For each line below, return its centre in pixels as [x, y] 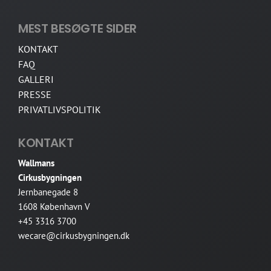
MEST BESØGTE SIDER [77, 29]
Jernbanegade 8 [48, 192]
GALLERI [36, 80]
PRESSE [35, 95]
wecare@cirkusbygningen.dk [74, 236]
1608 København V [54, 207]
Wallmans [36, 163]
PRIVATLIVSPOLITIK [60, 110]
